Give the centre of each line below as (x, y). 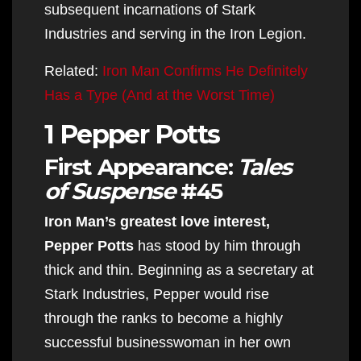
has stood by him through (217, 245)
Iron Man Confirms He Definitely (205, 71)
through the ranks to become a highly (164, 318)
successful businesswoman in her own (168, 342)
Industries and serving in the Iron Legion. (175, 33)
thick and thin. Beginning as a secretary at (179, 270)
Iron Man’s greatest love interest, (157, 221)
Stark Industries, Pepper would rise (157, 294)
